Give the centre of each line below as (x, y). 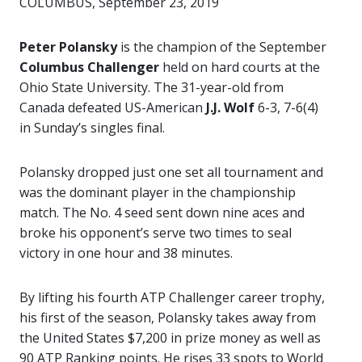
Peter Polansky (68, 47)
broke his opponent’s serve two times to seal (156, 233)
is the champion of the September (222, 47)
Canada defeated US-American (113, 107)
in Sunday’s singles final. (92, 128)
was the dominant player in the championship (158, 192)
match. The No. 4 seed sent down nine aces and (162, 213)
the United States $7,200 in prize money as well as (170, 338)
